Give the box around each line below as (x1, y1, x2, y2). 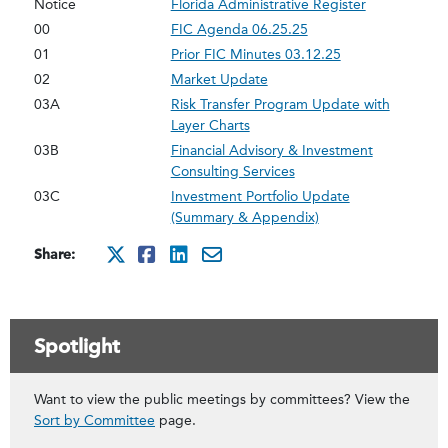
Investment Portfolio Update (170, 188, 350, 205)
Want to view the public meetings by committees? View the (34, 391, 410, 408)
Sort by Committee (34, 412, 155, 429)
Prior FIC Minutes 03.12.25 (170, 46, 341, 63)
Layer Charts (170, 117, 250, 134)
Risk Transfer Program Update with (170, 96, 390, 113)
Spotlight (34, 334, 120, 358)
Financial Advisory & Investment (170, 142, 373, 159)
